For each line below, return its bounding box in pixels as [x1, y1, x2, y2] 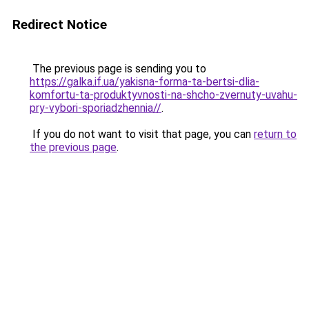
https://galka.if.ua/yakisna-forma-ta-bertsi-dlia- [30, 75, 259, 88]
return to [254, 128, 297, 141]
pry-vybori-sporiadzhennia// [30, 101, 161, 114]
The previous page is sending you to [30, 62, 206, 75]
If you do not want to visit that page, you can [30, 128, 254, 141]
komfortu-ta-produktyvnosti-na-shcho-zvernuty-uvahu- [30, 88, 297, 101]
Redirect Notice [12, 17, 107, 32]
